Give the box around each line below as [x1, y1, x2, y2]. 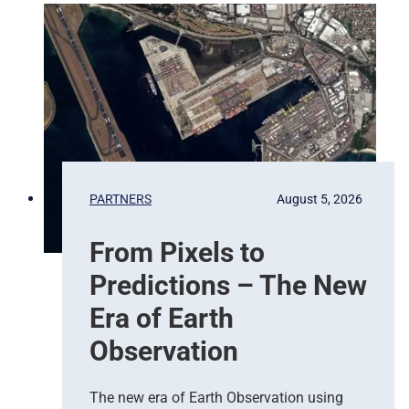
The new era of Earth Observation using [89, 388, 343, 406]
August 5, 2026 [277, 191, 362, 206]
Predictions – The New [89, 268, 367, 301]
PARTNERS [89, 191, 152, 206]
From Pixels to [89, 236, 265, 268]
